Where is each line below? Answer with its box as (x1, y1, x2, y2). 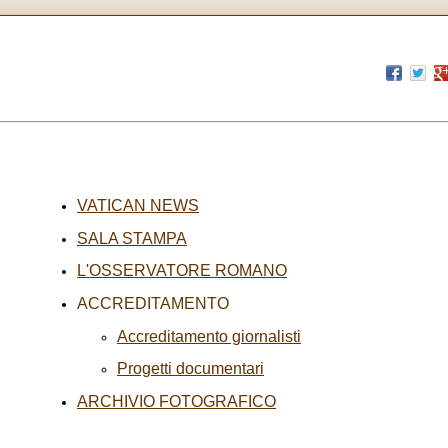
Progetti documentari (117, 360, 264, 378)
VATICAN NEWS (77, 196, 199, 214)
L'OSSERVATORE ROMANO (77, 262, 287, 280)
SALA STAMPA (77, 229, 187, 247)
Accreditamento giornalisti (117, 327, 301, 345)
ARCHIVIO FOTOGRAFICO (77, 392, 276, 410)
